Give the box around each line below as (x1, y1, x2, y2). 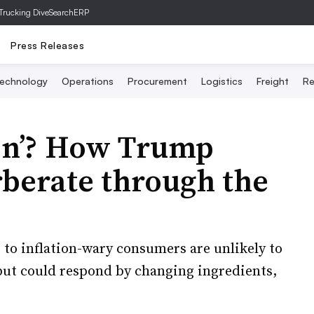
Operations (62, 75, 114, 87)
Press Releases (11, 39, 84, 51)
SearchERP (49, 7, 89, 18)
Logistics (201, 75, 243, 87)
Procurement (128, 75, 187, 87)
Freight (257, 75, 289, 87)
